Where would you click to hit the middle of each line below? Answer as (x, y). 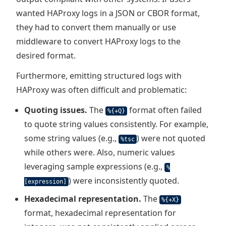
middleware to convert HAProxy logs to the (98, 41)
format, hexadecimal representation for (100, 213)
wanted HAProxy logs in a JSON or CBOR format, (108, 13)
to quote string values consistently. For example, (116, 124)
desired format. (46, 55)
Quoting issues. (56, 110)
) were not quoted (171, 138)
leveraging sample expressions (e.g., (94, 166)
